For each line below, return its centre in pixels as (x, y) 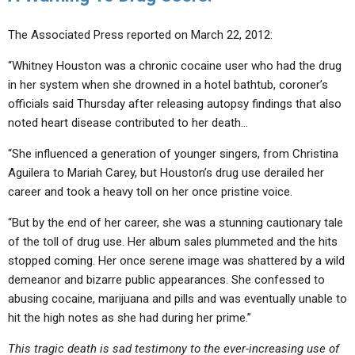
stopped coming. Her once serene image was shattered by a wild (176, 261)
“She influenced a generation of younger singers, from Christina (173, 154)
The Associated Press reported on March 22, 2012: (140, 35)
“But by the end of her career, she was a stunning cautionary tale (176, 223)
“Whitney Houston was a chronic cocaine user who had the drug (175, 66)
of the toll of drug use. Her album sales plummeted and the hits (173, 242)
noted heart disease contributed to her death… (128, 123)
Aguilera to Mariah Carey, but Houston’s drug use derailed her (166, 173)
